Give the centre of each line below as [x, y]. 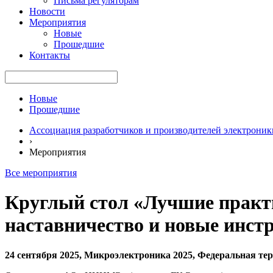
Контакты [50, 55]
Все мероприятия [41, 173]
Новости [47, 11]
